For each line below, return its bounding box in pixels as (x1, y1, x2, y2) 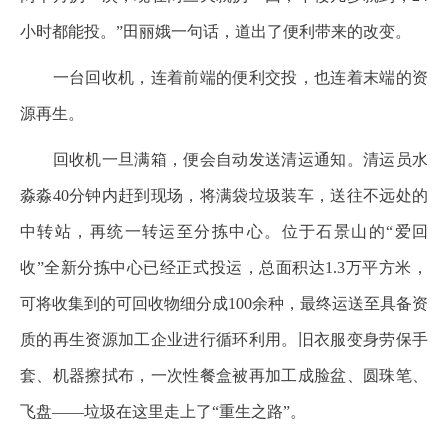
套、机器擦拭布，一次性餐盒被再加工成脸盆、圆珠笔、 (20, 367, 428, 384)
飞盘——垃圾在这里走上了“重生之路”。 (20, 403, 306, 420)
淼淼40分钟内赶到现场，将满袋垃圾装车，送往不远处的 (20, 187, 428, 204)
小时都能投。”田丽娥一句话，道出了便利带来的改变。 (20, 23, 411, 40)
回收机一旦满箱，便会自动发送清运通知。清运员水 (20, 151, 428, 168)
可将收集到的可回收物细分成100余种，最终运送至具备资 (20, 295, 428, 312)
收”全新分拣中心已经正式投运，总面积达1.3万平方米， (20, 259, 428, 276)
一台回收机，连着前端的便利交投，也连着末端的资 (20, 69, 428, 86)
